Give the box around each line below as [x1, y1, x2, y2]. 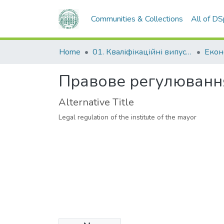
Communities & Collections [91, 13, 183, 24]
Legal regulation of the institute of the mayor [58, 112, 196, 122]
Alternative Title [58, 95, 134, 109]
